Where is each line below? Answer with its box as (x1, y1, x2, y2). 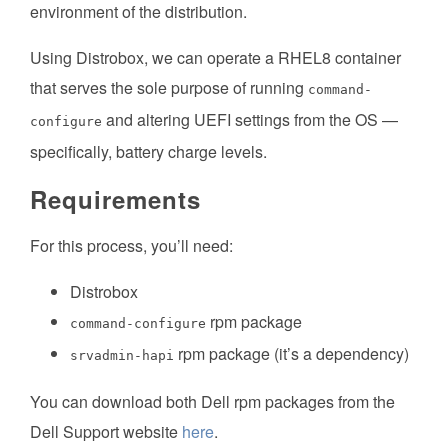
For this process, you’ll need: (30, 234, 233, 258)
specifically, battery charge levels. (30, 140, 267, 164)
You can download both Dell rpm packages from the (30, 390, 395, 414)
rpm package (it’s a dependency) (174, 342, 409, 366)
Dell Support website (30, 420, 182, 444)
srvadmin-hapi (70, 348, 174, 364)
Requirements (30, 182, 201, 217)
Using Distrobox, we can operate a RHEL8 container (30, 46, 401, 70)
